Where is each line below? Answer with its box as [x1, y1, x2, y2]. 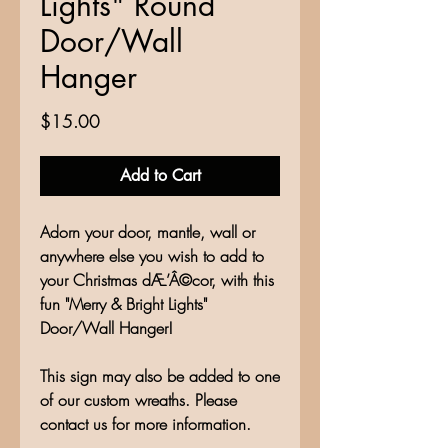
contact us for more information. [40, 413, 251, 436]
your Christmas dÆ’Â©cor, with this [40, 269, 274, 292]
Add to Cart [119, 165, 201, 187]
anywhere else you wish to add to [40, 245, 264, 268]
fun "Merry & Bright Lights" [40, 293, 207, 316]
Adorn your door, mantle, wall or [40, 221, 255, 244]
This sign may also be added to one [40, 365, 280, 388]
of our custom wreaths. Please [40, 389, 237, 412]
